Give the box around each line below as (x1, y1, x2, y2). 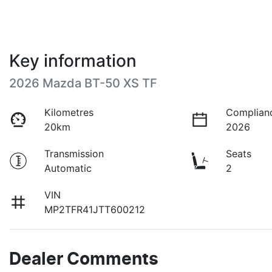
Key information (9, 50, 137, 71)
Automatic (44, 161, 92, 174)
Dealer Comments (9, 251, 158, 268)
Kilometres (44, 106, 94, 118)
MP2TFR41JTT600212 (44, 203, 146, 216)
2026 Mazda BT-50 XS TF (9, 75, 157, 90)
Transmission (44, 147, 104, 160)
